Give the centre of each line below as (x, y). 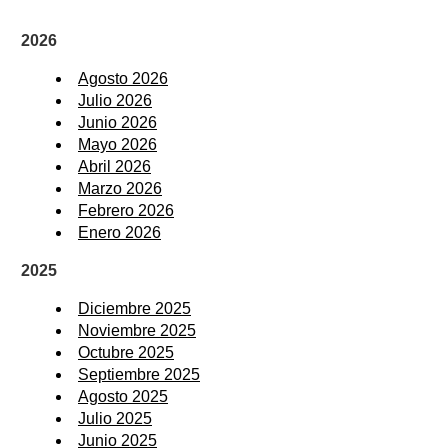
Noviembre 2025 (137, 330)
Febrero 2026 (126, 210)
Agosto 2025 (123, 396)
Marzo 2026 (120, 188)
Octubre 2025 (126, 352)
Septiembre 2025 (139, 374)
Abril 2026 (114, 166)
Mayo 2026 (117, 144)
